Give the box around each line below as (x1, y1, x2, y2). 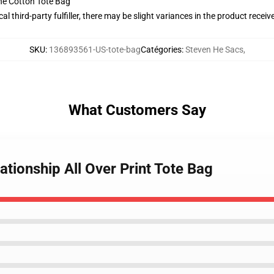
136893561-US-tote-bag (48, 45, 141, 54)
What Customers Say (68, 102, 206, 119)
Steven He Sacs (185, 45, 243, 54)
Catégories (140, 45, 182, 54)
